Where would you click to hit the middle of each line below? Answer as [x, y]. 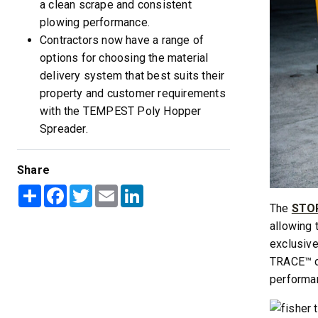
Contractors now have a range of [122, 40]
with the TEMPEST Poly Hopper [121, 111]
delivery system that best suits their [132, 76]
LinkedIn [165, 190]
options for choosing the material [124, 58]
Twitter [110, 190]
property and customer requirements [133, 93]
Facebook [92, 190]
